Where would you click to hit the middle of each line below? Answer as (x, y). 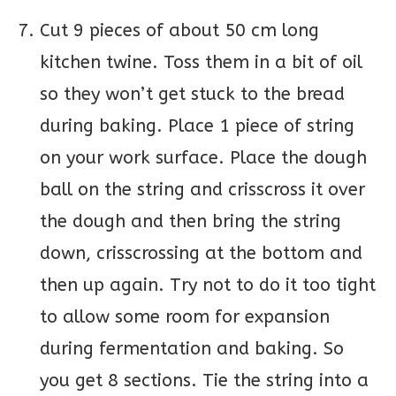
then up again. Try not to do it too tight (208, 286)
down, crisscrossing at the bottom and (201, 254)
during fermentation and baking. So (192, 349)
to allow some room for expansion (185, 317)
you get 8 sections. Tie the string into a (204, 381)
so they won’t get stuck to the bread (192, 95)
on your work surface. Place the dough (203, 158)
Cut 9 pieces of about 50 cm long (179, 31)
